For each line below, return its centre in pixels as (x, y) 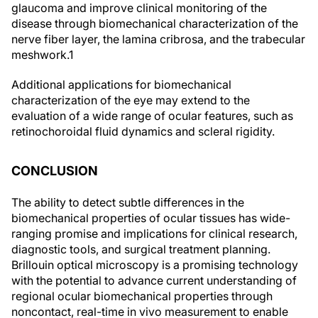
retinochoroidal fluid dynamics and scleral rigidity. (143, 131)
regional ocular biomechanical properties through (142, 296)
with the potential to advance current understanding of (154, 280)
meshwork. (40, 54)
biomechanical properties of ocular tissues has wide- (151, 218)
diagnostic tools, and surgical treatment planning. (141, 249)
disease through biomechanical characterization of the (155, 23)
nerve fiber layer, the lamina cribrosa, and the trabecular (158, 39)
